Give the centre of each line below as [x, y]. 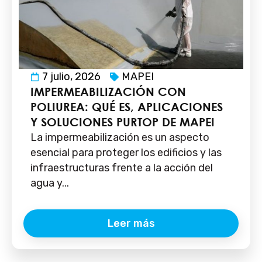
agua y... [50, 183]
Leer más [131, 223]
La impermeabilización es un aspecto [120, 138]
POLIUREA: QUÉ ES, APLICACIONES [127, 107]
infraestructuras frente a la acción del [122, 168]
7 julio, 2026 [71, 77]
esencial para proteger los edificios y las [126, 153]
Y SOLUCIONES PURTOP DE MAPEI [123, 122]
